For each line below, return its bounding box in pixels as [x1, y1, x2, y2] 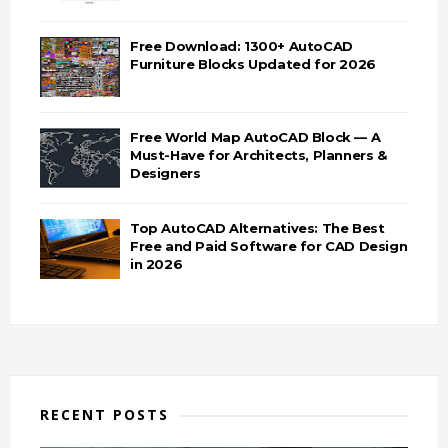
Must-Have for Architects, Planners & [129, 147, 387, 163]
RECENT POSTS [39, 405, 169, 424]
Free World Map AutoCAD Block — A [129, 129, 381, 145]
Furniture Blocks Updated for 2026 [129, 56, 376, 72]
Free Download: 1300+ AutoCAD [129, 38, 353, 54]
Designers [129, 165, 201, 181]
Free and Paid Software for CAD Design [129, 238, 408, 254]
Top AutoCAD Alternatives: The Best [129, 220, 385, 236]
